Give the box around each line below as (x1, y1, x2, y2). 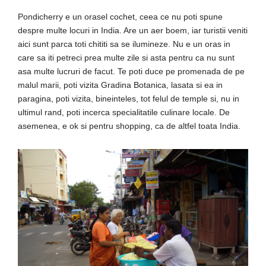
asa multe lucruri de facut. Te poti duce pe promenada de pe (18, 66, 245, 76)
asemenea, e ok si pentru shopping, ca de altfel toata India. (18, 121, 240, 131)
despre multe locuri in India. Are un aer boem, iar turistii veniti (18, 25, 248, 35)
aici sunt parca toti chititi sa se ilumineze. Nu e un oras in (18, 39, 230, 49)
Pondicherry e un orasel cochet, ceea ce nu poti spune (18, 11, 223, 21)
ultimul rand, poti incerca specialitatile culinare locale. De (18, 107, 230, 117)
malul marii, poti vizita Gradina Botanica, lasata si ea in (18, 80, 223, 90)
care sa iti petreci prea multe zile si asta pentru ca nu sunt (18, 52, 235, 62)
